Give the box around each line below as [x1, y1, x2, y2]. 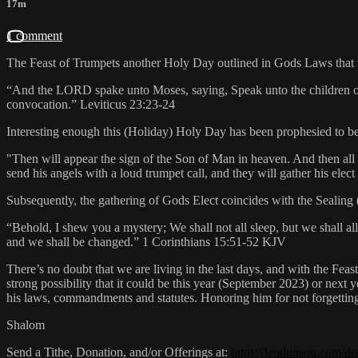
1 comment [6, 28, 62, 42]
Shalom [6, 317, 45, 332]
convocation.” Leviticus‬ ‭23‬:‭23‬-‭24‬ [6, 97, 175, 111]
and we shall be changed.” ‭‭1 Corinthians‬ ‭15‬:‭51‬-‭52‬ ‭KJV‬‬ [6, 234, 286, 249]
